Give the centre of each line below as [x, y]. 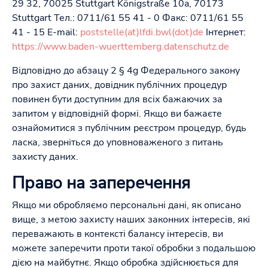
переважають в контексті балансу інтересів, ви [118, 234]
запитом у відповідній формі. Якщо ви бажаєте [117, 114]
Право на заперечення [101, 183]
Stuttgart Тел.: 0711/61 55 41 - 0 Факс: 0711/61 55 [128, 18]
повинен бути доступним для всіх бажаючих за [117, 99]
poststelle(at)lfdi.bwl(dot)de [142, 32]
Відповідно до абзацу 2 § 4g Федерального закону [126, 71]
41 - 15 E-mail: [46, 32]
